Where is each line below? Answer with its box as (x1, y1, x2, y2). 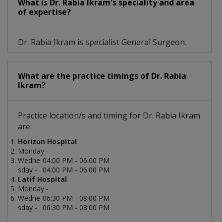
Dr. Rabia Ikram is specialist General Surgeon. (18, 37, 186, 48)
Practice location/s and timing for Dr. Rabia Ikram (18, 110, 200, 121)
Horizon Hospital (18, 137, 77, 147)
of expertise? (18, 6, 71, 18)
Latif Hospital (18, 174, 67, 184)
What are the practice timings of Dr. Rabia (18, 70, 186, 82)
